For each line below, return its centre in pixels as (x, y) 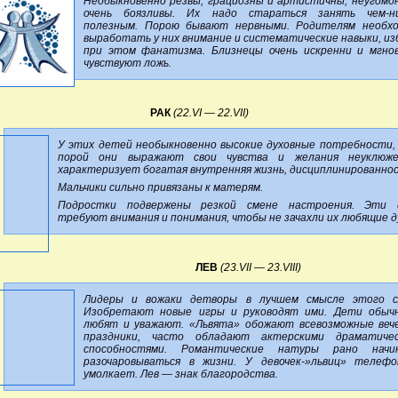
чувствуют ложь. (127, 63)
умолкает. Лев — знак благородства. (181, 374)
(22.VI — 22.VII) (211, 112)
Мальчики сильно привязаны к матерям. (160, 187)
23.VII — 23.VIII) (263, 267)
